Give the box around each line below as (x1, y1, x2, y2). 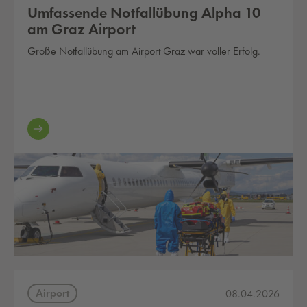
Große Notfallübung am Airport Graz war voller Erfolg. (27, 44, 260, 58)
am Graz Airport (27, 19, 136, 39)
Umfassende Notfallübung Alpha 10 (27, 3, 261, 23)
